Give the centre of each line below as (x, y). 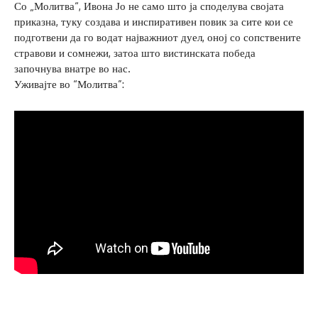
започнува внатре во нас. (72, 69)
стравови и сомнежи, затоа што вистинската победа (135, 53)
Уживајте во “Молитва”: (69, 84)
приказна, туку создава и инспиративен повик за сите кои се (154, 22)
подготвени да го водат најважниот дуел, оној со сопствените (158, 38)
